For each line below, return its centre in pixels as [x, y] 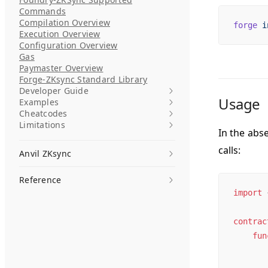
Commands [42, 11]
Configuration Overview [68, 45]
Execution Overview [60, 34]
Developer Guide [54, 91]
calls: [230, 150]
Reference [40, 180]
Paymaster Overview [61, 68]
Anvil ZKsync [45, 153]
